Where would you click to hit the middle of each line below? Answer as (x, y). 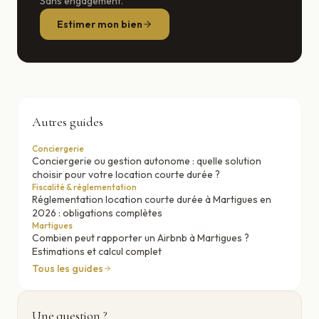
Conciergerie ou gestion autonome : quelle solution (147, 161)
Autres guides (68, 122)
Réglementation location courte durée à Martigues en (152, 199)
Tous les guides (68, 268)
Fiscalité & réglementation (84, 187)
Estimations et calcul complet (97, 251)
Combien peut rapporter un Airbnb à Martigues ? (141, 238)
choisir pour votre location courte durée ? (126, 174)
